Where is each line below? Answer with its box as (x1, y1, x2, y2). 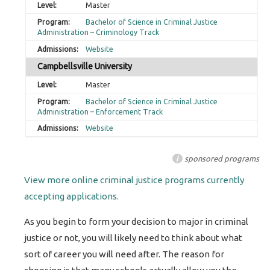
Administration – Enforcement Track (37, 107, 163, 116)
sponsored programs (183, 154, 260, 163)
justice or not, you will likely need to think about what (24, 232, 243, 243)
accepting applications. (24, 190, 119, 201)
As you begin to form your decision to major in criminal (24, 216, 249, 227)
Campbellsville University (37, 61, 133, 72)
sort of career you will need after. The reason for (24, 248, 225, 259)
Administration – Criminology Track (37, 28, 160, 37)
